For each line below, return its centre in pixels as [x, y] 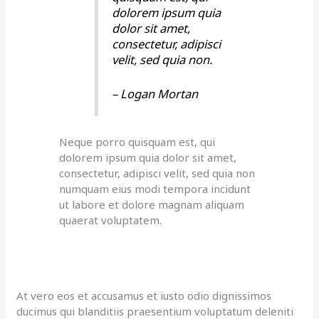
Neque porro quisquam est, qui [137, 141]
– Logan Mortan [155, 94]
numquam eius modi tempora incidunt [155, 188]
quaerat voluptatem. [111, 220]
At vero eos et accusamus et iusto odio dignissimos [144, 295]
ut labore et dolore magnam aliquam [152, 204]
